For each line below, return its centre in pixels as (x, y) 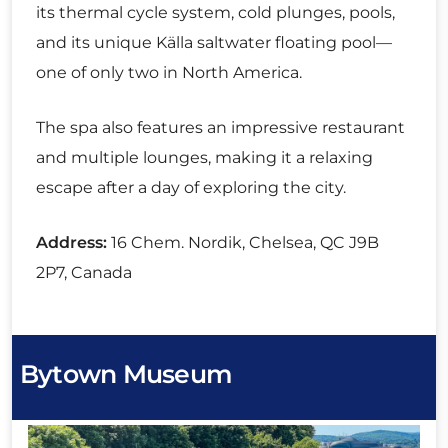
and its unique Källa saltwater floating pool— (214, 42)
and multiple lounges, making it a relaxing (204, 157)
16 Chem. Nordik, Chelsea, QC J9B (243, 242)
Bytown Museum (126, 373)
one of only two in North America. (169, 72)
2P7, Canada (84, 272)
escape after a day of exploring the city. (191, 187)
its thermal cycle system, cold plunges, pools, (215, 12)
